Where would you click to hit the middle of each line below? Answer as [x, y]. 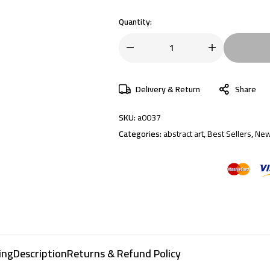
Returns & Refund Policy [124, 253]
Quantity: [135, 21]
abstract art [184, 133]
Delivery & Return [168, 89]
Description [40, 253]
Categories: [141, 133]
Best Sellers [229, 133]
